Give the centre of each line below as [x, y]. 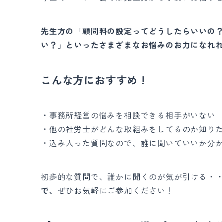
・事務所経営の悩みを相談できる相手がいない [128, 115]
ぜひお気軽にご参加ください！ [115, 190]
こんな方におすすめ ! [93, 79]
